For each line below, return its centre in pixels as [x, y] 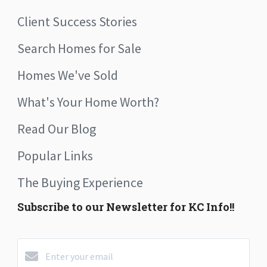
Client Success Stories [77, 22]
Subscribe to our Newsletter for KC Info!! [126, 207]
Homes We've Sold [68, 75]
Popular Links [55, 156]
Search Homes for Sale [79, 49]
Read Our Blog [57, 129]
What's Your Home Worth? [88, 102]
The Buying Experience [80, 183]
